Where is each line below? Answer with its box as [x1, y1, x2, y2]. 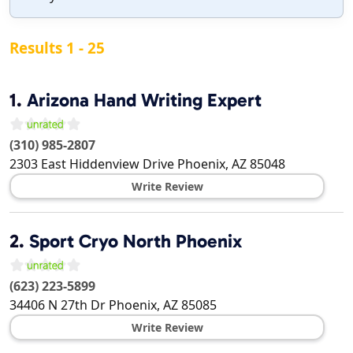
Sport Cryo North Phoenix [29, 230, 242, 253]
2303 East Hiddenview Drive [9, 155, 174, 173]
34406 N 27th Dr [9, 296, 106, 314]
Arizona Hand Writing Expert [27, 89, 262, 112]
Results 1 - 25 [9, 38, 105, 59]
